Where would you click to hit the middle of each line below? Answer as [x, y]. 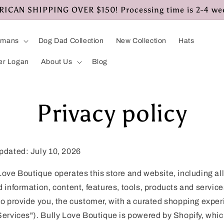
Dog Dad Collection [71, 40]
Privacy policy [112, 113]
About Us [56, 61]
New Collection [141, 40]
